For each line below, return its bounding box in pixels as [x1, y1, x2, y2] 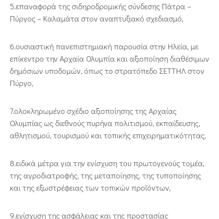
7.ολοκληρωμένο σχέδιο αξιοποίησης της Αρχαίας [10, 106, 176, 116]
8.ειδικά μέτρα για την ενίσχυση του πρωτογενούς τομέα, [10, 158, 204, 169]
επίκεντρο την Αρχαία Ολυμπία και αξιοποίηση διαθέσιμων [10, 53, 209, 64]
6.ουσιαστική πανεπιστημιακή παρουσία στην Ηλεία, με [10, 41, 198, 52]
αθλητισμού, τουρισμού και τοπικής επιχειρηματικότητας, [10, 130, 206, 141]
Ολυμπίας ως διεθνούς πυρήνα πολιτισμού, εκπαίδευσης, [10, 118, 200, 129]
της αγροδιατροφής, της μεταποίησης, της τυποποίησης [10, 170, 201, 181]
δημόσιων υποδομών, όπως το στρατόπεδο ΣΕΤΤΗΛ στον [10, 66, 204, 76]
